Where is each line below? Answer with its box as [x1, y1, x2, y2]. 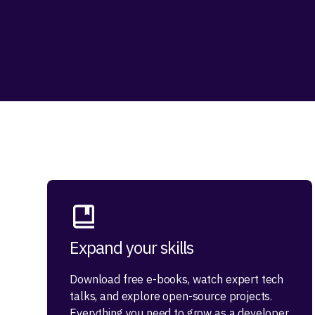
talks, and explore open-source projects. [70, 289, 273, 304]
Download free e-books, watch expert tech [70, 272, 284, 287]
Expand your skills [70, 236, 194, 259]
